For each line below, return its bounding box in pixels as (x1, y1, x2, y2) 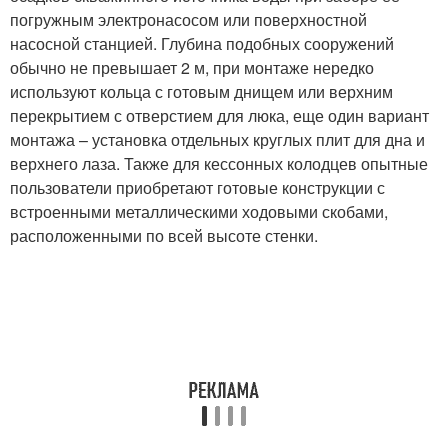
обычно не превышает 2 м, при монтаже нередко (10, 56, 374, 80)
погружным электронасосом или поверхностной (10, 8, 367, 32)
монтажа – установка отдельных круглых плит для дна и (10, 128, 425, 152)
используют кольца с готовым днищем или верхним (10, 80, 393, 104)
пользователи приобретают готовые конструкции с (10, 176, 385, 200)
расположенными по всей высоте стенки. (10, 224, 318, 248)
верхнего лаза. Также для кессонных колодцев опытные (10, 152, 428, 176)
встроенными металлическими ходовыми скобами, (10, 200, 388, 224)
